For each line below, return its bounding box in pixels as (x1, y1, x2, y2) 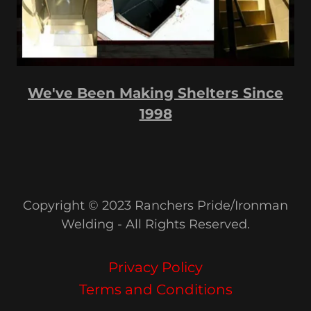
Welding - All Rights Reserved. (61, 216, 250, 232)
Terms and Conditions (78, 280, 233, 298)
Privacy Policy (108, 258, 203, 276)
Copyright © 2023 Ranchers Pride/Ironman (23, 197, 288, 213)
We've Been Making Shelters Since (28, 84, 283, 101)
